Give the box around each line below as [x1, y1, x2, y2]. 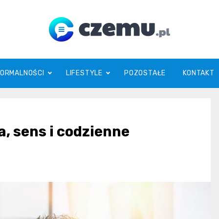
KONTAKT [183, 69, 215, 77]
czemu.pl [49, 42, 160, 71]
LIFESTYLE [66, 69, 103, 77]
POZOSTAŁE [124, 69, 166, 77]
